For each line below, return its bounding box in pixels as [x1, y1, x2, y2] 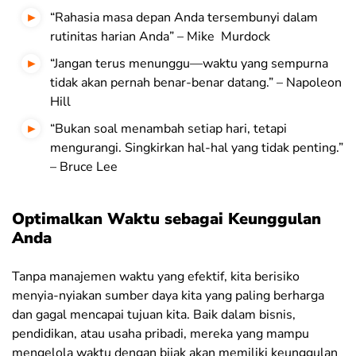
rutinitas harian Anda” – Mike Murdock [50, 28, 270, 46]
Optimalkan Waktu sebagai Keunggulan [12, 208, 321, 230]
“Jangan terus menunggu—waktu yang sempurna [50, 55, 328, 73]
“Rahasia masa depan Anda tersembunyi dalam [50, 9, 318, 27]
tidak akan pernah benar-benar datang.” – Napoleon [50, 74, 342, 92]
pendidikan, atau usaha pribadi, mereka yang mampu [12, 325, 309, 343]
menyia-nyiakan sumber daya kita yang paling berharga [12, 287, 324, 305]
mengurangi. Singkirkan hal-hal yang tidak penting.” [50, 139, 343, 157]
